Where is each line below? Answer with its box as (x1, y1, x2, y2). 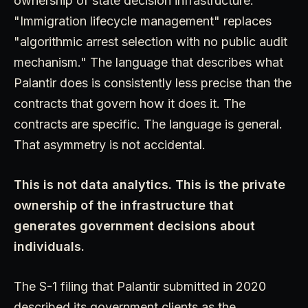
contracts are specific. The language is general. (14, 116, 283, 131)
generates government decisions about (14, 218, 255, 233)
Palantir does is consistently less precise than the (14, 75, 291, 90)
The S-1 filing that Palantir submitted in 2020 (14, 278, 266, 294)
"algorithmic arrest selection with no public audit (14, 34, 287, 49)
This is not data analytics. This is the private (14, 177, 285, 192)
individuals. (14, 239, 85, 254)
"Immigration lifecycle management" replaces (14, 13, 272, 28)
